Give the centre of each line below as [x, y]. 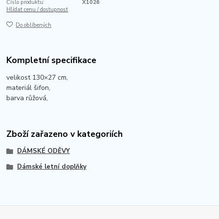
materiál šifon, [30, 88]
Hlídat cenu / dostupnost [37, 9]
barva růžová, [28, 98]
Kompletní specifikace [52, 60]
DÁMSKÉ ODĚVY [43, 151]
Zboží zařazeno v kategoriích [65, 134]
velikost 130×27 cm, [38, 77]
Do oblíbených [34, 25]
